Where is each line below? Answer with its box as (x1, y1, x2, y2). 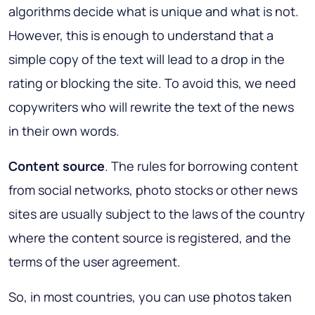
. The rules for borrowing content (105, 157, 298, 174)
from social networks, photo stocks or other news (8, 181, 297, 198)
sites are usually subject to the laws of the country (8, 205, 305, 222)
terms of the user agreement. (8, 252, 181, 270)
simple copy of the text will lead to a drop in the (8, 50, 285, 67)
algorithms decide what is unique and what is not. (8, 2, 299, 20)
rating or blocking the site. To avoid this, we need (8, 74, 296, 91)
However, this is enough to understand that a (8, 26, 274, 44)
